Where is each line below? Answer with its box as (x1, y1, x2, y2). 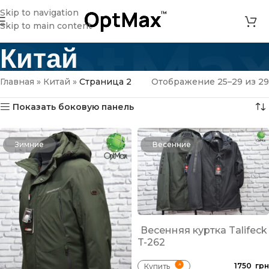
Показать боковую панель (13, 101, 134, 112)
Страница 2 (79, 76, 131, 87)
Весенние (153, 140, 191, 149)
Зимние (15, 140, 44, 149)
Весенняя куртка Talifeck (141, 225, 267, 237)
